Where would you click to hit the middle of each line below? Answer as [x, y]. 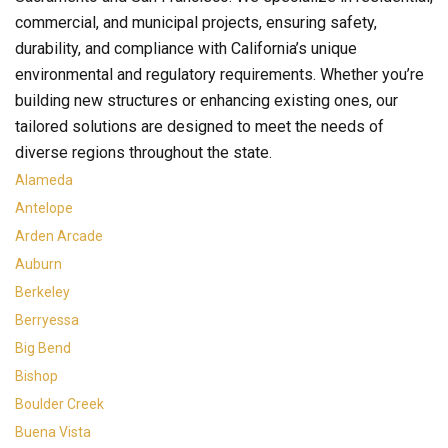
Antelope [44, 208]
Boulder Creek [59, 404]
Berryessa [47, 320]
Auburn [38, 264]
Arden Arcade [59, 236]
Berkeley [42, 292]
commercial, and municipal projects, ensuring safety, [196, 22]
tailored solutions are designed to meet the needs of [199, 126]
